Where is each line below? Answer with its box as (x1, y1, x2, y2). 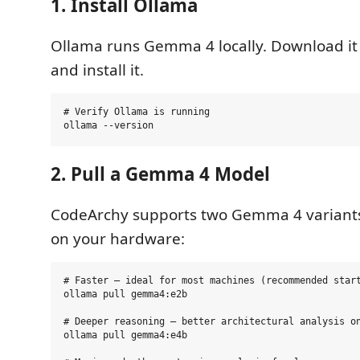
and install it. (51, 59, 144, 80)
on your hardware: (51, 227, 185, 249)
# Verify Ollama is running (63, 106, 210, 118)
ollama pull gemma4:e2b (63, 288, 187, 301)
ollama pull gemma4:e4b (63, 329, 187, 342)
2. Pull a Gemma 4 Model (51, 162, 270, 186)
